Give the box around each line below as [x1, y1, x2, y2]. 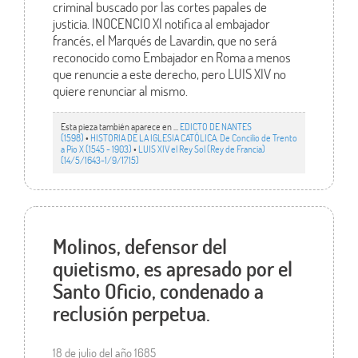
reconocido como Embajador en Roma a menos [52, 47, 291, 66]
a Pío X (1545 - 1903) [60, 142, 132, 156]
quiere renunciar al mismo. [52, 81, 188, 100]
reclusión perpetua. [52, 300, 210, 328]
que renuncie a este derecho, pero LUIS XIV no [52, 64, 286, 83]
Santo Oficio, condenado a [52, 277, 264, 305]
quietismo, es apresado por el [52, 255, 292, 283]
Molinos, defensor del [52, 233, 227, 261]
